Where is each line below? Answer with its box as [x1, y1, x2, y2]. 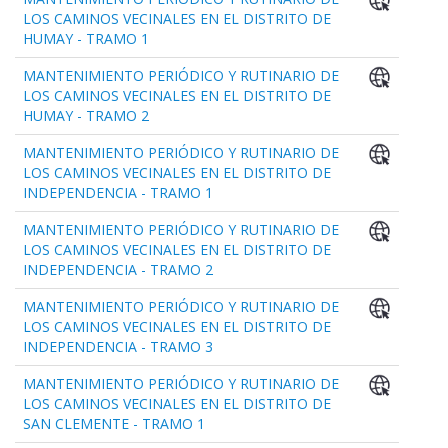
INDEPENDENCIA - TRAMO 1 [23, 183, 213, 203]
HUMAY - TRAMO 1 [23, 29, 149, 49]
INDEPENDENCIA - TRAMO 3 [23, 337, 213, 357]
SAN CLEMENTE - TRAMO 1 [23, 414, 205, 434]
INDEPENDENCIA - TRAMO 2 [23, 260, 213, 280]
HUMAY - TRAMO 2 [23, 106, 149, 126]
